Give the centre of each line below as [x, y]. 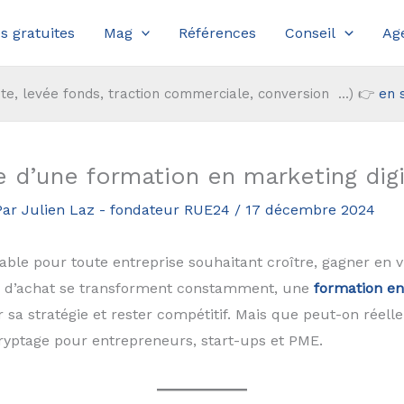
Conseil [311, 33]
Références [218, 33]
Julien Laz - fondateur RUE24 [128, 210]
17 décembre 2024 [310, 210]
